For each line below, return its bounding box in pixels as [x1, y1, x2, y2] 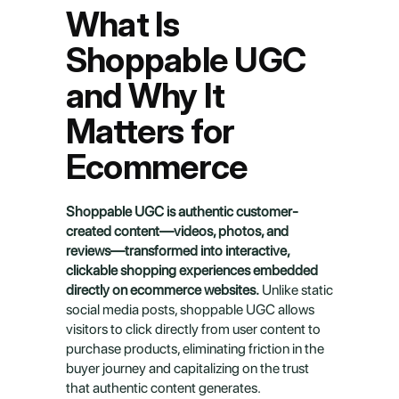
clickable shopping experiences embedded [66, 262, 318, 279]
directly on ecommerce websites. [66, 281, 259, 298]
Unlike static [259, 281, 333, 298]
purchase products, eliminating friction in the [66, 340, 324, 357]
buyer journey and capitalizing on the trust [66, 360, 309, 377]
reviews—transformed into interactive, [66, 242, 289, 259]
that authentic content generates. [66, 379, 261, 396]
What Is [66, 4, 180, 45]
